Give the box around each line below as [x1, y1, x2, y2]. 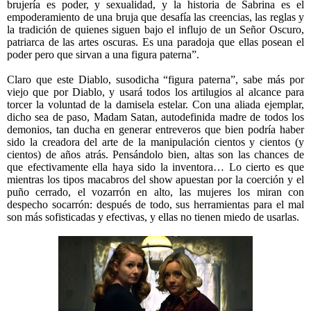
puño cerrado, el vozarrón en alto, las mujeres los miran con [7, 186, 304, 199]
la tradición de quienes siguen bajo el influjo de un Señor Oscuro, [7, 24, 304, 36]
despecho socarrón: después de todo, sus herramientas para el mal [7, 199, 304, 211]
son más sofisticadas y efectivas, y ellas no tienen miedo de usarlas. [7, 211, 299, 224]
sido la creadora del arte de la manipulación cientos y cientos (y [7, 136, 304, 149]
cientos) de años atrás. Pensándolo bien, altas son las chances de [7, 149, 304, 161]
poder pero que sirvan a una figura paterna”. [7, 49, 199, 61]
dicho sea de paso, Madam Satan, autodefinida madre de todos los [7, 111, 304, 124]
